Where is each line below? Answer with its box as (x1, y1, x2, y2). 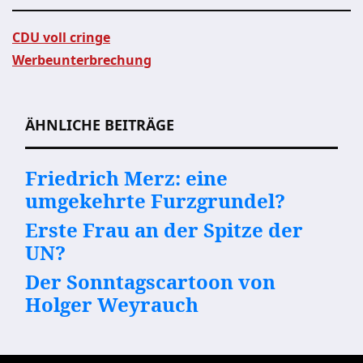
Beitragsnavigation (12, 73, 235, 105)
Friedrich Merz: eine (25, 164, 228, 191)
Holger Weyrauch (25, 291, 199, 318)
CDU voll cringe (12, 28, 110, 46)
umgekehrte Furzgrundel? (25, 187, 285, 214)
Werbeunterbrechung (12, 51, 152, 69)
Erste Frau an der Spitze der (25, 216, 303, 243)
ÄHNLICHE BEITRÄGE (25, 115, 174, 135)
